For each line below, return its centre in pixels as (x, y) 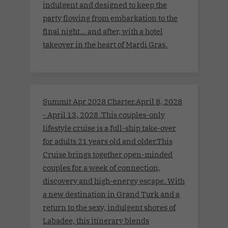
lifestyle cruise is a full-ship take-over (109, 127)
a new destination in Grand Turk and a (111, 194)
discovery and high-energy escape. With (114, 180)
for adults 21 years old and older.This (108, 141)
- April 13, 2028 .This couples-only (104, 114)
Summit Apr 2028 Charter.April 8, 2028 (112, 101)
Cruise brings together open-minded (108, 154)
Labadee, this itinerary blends (96, 220)
